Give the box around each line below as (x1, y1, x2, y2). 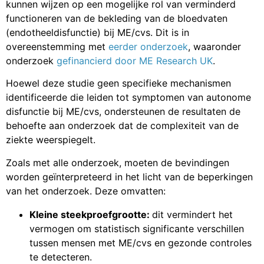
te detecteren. (29, 250, 92, 263)
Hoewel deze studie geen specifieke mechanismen (6, 77, 231, 90)
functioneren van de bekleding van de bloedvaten (6, 12, 227, 24)
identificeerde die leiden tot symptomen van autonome (6, 91, 251, 104)
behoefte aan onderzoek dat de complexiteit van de (6, 120, 239, 132)
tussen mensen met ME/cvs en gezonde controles (29, 236, 252, 249)
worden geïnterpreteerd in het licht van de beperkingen (6, 170, 253, 183)
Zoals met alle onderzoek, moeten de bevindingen (6, 156, 229, 169)
